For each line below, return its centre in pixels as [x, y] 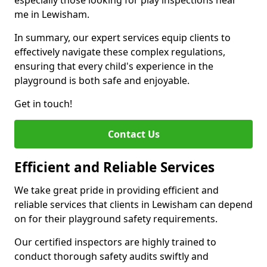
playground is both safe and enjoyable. [102, 80]
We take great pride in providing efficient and [117, 190]
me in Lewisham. [52, 14]
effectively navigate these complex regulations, [120, 52]
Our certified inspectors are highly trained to [115, 242]
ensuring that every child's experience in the [114, 66]
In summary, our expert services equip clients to [122, 38]
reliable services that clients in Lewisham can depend [133, 204]
